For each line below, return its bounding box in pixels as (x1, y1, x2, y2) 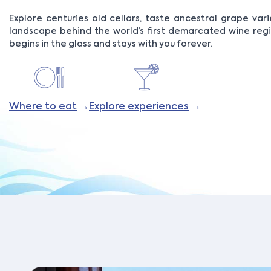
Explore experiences (89, 102, 189, 112)
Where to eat (9, 102, 77, 112)
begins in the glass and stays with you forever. (9, 39, 212, 48)
